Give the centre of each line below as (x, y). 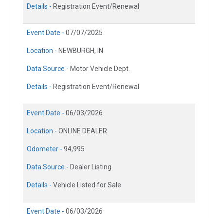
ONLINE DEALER (83, 131)
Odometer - (45, 149)
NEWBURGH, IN (81, 51)
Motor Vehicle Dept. (100, 69)
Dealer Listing (91, 167)
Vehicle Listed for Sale (87, 185)
